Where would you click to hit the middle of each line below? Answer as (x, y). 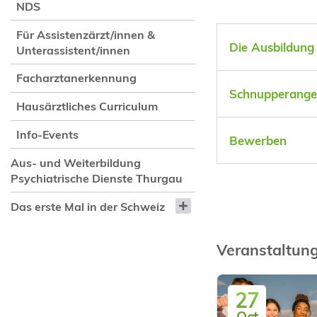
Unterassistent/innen (74, 50)
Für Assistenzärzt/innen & (86, 34)
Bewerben (258, 141)
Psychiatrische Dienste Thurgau (96, 178)
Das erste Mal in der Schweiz (87, 206)
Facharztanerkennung (77, 78)
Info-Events (48, 135)
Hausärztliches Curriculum (87, 106)
